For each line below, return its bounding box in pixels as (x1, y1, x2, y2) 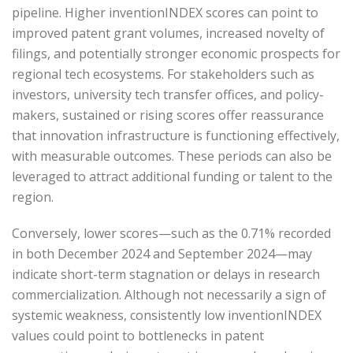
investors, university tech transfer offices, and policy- (12, 86, 324, 104)
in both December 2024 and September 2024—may (12, 245, 312, 263)
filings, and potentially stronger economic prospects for (12, 45, 340, 63)
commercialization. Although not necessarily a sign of (12, 286, 326, 304)
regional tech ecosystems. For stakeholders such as (12, 65, 314, 84)
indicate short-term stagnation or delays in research (12, 266, 320, 284)
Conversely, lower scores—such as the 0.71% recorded (12, 225, 331, 243)
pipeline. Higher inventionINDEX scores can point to (12, 4, 318, 22)
